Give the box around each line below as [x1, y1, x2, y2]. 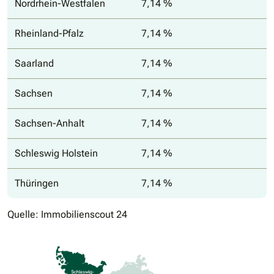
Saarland [15, 57, 54, 70]
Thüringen [15, 177, 59, 190]
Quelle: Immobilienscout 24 [7, 209, 127, 221]
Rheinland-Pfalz [15, 28, 84, 40]
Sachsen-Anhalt [15, 117, 84, 130]
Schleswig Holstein [15, 147, 98, 160]
